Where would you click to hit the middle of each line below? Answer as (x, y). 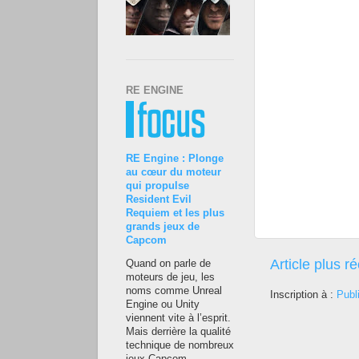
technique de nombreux (180, 346)
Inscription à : (303, 294)
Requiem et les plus (175, 213)
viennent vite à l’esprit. (178, 319)
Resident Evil (159, 199)
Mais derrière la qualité (178, 332)
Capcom (146, 240)
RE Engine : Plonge (175, 158)
